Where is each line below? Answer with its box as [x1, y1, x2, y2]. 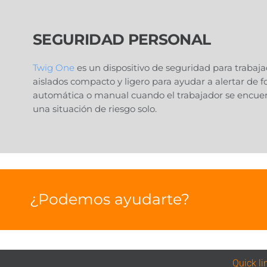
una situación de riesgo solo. [33, 103, 157, 114]
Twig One [33, 61, 77, 73]
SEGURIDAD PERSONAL [33, 30, 211, 48]
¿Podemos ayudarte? [30, 190, 190, 208]
